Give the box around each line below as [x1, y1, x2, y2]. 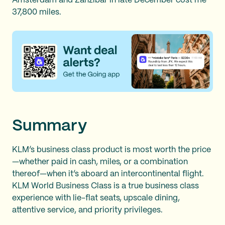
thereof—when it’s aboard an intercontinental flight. [12, 170, 204, 178]
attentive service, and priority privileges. [12, 206, 165, 214]
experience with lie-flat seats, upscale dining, [12, 194, 180, 202]
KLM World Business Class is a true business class [12, 182, 199, 190]
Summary [12, 118, 87, 134]
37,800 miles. [12, 8, 63, 16]
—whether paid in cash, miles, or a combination [12, 158, 188, 166]
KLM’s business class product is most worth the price [12, 146, 211, 154]
